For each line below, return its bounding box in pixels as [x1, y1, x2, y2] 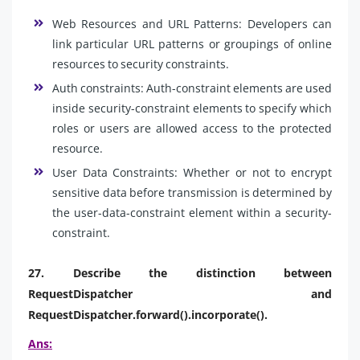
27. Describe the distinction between [28, 264, 332, 280]
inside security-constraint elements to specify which [52, 100, 332, 116]
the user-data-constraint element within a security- [52, 204, 332, 220]
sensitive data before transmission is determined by [52, 184, 332, 200]
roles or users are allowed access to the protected [52, 120, 332, 136]
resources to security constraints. [52, 55, 229, 72]
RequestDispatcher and [28, 285, 332, 301]
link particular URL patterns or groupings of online [52, 35, 332, 51]
